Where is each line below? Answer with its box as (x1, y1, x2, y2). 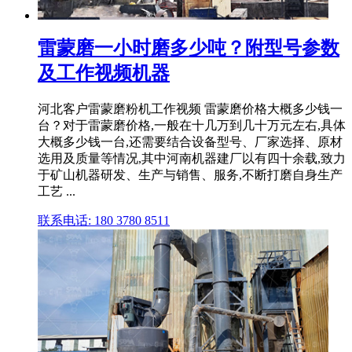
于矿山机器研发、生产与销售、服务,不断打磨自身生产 (38, 168, 343, 182)
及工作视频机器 (38, 63, 170, 84)
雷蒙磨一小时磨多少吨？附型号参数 (38, 38, 339, 59)
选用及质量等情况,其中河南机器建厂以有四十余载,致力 (38, 152, 346, 166)
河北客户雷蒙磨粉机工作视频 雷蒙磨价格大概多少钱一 (38, 102, 343, 116)
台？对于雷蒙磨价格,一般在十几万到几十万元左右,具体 (38, 119, 346, 133)
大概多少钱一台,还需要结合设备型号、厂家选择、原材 (38, 135, 343, 149)
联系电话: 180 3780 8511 (38, 214, 170, 228)
